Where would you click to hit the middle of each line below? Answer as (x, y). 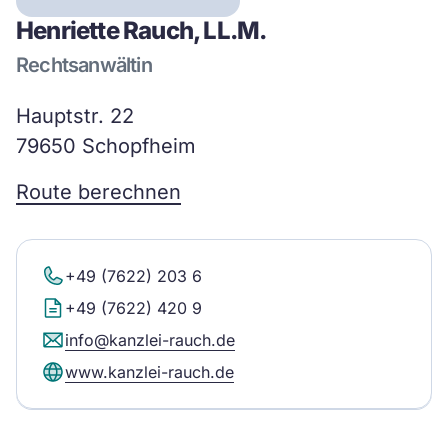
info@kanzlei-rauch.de (150, 340)
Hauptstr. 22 (75, 116)
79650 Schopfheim (106, 146)
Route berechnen (98, 192)
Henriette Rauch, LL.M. (141, 30)
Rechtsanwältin (84, 65)
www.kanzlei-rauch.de (149, 372)
